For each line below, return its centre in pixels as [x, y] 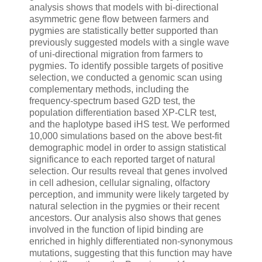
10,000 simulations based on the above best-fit [125, 136]
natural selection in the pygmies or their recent [124, 206]
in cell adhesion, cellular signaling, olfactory [120, 183]
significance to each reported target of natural [122, 160]
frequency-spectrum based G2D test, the [112, 101]
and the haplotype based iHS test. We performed [130, 125]
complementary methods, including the [109, 89]
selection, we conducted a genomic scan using [126, 78]
